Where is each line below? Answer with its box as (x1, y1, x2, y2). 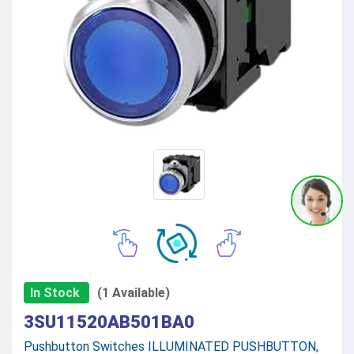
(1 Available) (97, 284, 170, 300)
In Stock (30, 284, 80, 300)
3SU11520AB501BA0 (24, 311, 194, 332)
